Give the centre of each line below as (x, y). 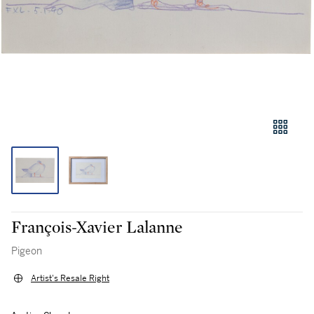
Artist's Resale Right (70, 279)
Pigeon (27, 251)
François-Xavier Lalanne (98, 228)
